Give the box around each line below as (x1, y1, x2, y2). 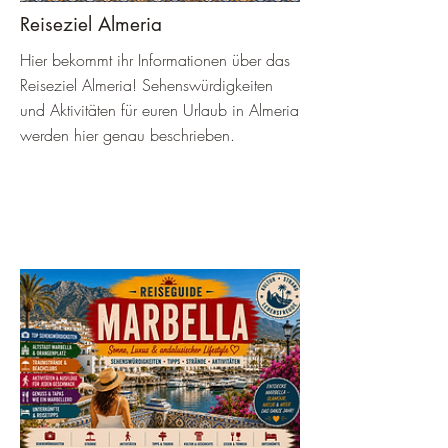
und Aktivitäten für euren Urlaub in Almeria (20, 99, 299, 121)
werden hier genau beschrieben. (20, 124, 235, 146)
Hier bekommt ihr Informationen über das (20, 49, 290, 71)
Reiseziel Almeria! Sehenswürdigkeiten (20, 74, 273, 96)
